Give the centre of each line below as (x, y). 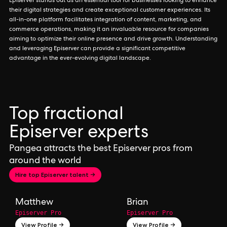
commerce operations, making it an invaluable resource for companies (109, 30)
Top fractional (66, 116)
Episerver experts (79, 134)
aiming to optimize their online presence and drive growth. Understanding (113, 40)
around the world (45, 161)
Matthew (34, 203)
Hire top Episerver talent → (55, 175)
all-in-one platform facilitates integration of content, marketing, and (105, 20)
